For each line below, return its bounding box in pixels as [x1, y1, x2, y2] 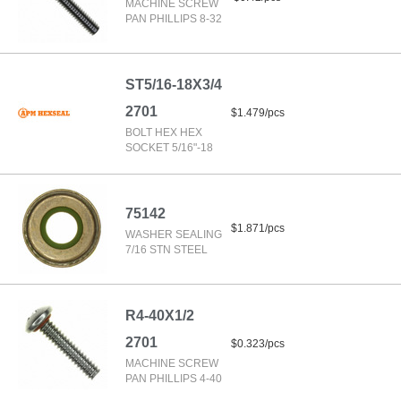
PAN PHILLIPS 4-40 [125, 372, 222, 385]
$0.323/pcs [230, 337, 285, 350]
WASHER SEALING [125, 228, 222, 241]
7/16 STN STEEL [125, 243, 208, 256]
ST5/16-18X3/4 [125, 77, 222, 92]
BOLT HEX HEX [125, 126, 202, 139]
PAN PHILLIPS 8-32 [125, 13, 222, 25]
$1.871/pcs [230, 222, 285, 235]
